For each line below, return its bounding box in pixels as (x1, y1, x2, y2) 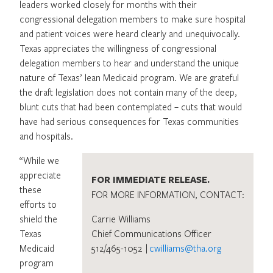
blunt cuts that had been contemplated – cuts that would (19, 100, 242, 113)
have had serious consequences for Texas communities (19, 115, 239, 127)
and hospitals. (19, 129, 73, 142)
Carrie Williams (91, 212, 152, 225)
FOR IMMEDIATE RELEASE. (91, 172, 210, 186)
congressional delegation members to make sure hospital (19, 12, 246, 25)
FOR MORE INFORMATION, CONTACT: (91, 188, 244, 200)
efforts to (19, 197, 57, 210)
